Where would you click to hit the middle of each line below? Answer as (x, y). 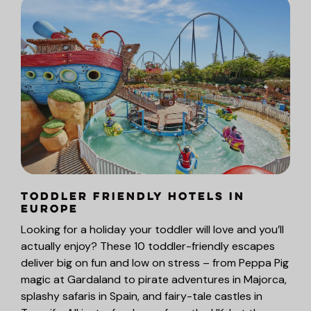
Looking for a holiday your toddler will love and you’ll (152, 229)
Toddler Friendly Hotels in (133, 197)
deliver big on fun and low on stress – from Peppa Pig (155, 262)
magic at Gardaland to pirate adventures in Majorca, (154, 279)
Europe (50, 209)
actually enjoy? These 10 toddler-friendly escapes (148, 246)
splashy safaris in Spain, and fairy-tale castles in (142, 296)
